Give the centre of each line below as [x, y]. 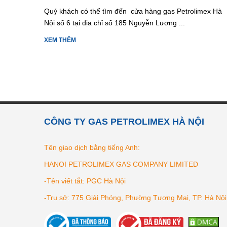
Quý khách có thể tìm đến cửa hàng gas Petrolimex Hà [133, 11]
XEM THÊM [60, 40]
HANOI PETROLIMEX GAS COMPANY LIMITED [121, 164]
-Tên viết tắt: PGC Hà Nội [85, 181]
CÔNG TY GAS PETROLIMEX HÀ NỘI [124, 121]
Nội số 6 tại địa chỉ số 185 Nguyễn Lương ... [115, 23]
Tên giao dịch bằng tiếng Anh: [92, 147]
